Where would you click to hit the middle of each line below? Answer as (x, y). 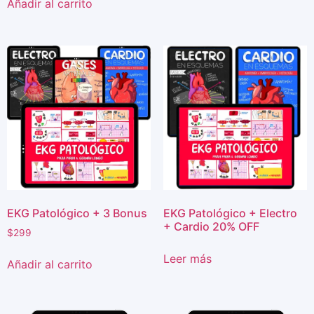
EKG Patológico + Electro (230, 213)
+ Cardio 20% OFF (211, 226)
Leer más (187, 258)
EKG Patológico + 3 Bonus (77, 213)
